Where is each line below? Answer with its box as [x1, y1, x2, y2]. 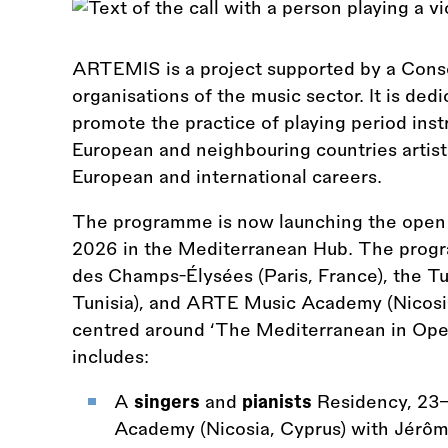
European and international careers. [72, 167, 382, 186]
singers [133, 392, 205, 411]
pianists [236, 392, 317, 411]
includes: [72, 347, 149, 366]
